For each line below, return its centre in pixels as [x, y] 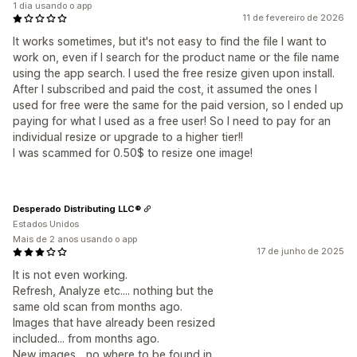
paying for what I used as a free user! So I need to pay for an [172, 121]
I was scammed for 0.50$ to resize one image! [133, 153]
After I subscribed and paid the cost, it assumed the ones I [165, 89]
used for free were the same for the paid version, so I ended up [178, 105]
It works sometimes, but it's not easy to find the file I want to [170, 41]
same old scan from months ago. [98, 307]
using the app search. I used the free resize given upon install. [174, 73]
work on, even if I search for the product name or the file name [176, 57]
